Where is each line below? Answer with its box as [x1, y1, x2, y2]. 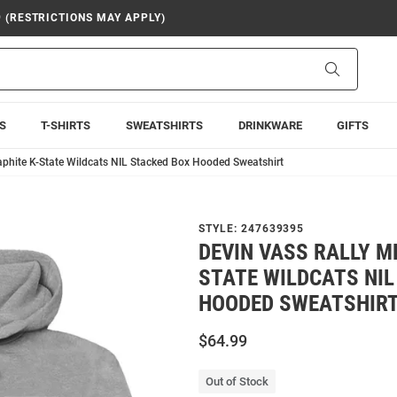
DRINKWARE [237, 119, 302, 132]
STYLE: [198, 222, 241, 235]
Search [339, 61, 377, 75]
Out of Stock [206, 375, 269, 388]
